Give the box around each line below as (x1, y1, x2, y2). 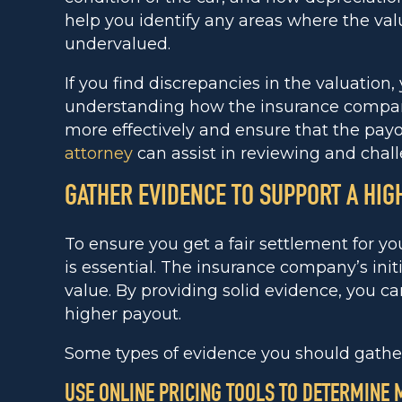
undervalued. (65, 34, 170, 54)
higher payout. (65, 304, 181, 324)
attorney (65, 144, 133, 163)
